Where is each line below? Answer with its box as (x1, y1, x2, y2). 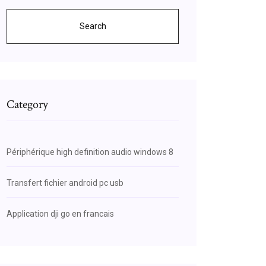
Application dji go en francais (7, 209, 114, 218)
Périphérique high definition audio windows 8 (7, 147, 173, 157)
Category (7, 97, 48, 112)
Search (79, 21, 106, 31)
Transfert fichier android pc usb (7, 178, 123, 188)
